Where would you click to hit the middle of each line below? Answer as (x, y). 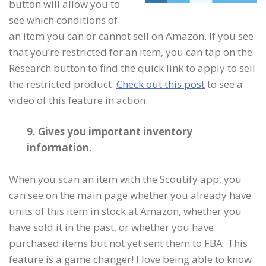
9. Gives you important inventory (110, 132)
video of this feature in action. (78, 100)
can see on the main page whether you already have (130, 195)
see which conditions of (63, 20)
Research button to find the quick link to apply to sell (132, 68)
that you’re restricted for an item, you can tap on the (131, 52)
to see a (224, 84)
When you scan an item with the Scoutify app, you (125, 179)
